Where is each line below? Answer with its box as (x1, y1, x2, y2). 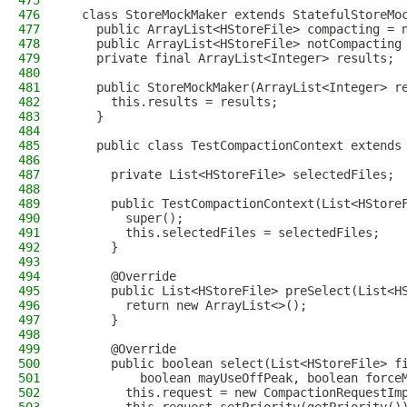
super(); (67, 211, 184, 225)
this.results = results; (67, 94, 278, 109)
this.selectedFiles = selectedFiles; (67, 225, 380, 240)
